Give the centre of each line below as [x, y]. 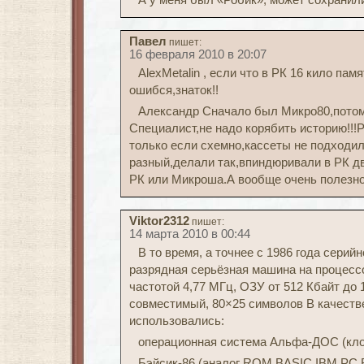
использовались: [177, 321]
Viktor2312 [159, 221]
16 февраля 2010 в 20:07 [198, 54]
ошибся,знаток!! [174, 90]
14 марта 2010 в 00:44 [190, 234]
